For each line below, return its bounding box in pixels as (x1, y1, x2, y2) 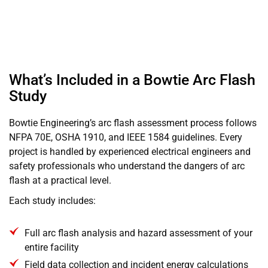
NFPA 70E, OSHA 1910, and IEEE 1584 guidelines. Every (9, 131, 242, 143)
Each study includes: (9, 194, 96, 206)
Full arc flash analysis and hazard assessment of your (25, 227, 253, 239)
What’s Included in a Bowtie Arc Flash (9, 71, 255, 89)
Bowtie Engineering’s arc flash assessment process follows (9, 117, 257, 129)
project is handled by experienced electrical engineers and (9, 145, 251, 157)
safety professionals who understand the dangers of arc (9, 160, 245, 172)
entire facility (25, 241, 80, 253)
